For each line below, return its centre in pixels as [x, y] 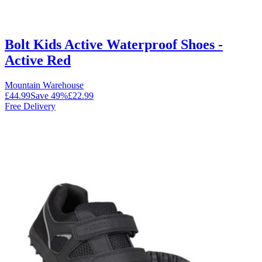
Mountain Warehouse [44, 85]
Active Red [38, 60]
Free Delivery [30, 106]
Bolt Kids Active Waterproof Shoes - [114, 44]
